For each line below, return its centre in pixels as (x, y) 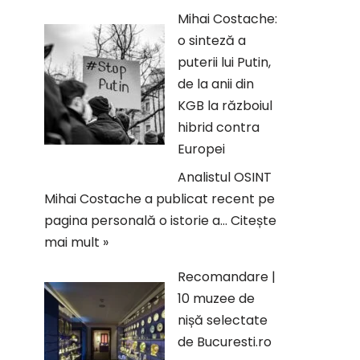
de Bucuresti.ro (225, 342)
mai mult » (76, 242)
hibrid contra (219, 127)
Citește (254, 221)
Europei (201, 149)
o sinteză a (212, 41)
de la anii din (216, 84)
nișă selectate (223, 320)
